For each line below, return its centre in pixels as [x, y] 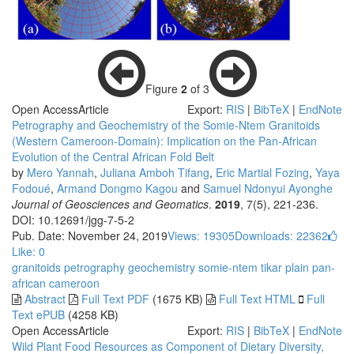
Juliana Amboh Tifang [155, 172]
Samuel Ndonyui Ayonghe [268, 188]
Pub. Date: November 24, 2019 [90, 235]
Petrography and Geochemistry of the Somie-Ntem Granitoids [166, 125]
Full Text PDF [115, 299]
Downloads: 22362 [281, 235]
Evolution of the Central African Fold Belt [113, 156]
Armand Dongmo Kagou [117, 188]
